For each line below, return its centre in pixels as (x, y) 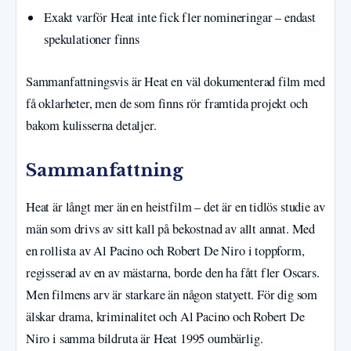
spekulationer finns (92, 40)
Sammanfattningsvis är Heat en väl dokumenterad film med (175, 81)
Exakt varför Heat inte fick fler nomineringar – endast (180, 18)
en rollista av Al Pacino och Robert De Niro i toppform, (165, 251)
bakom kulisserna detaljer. (91, 125)
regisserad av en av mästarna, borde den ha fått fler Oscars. (173, 273)
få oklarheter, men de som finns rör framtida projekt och (167, 103)
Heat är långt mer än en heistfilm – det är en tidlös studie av (175, 207)
